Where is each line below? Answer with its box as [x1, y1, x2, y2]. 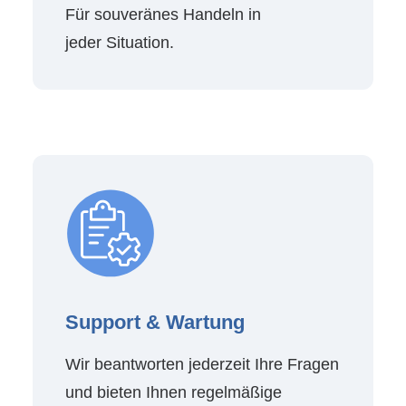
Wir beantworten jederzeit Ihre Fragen [65, 355, 339, 373]
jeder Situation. [65, 34, 174, 52]
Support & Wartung [65, 311, 245, 333]
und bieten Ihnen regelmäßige [65, 383, 282, 401]
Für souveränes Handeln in [65, 5, 261, 24]
